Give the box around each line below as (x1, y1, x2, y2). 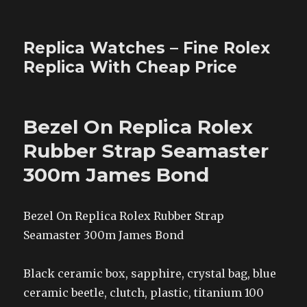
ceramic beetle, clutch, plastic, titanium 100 (23, 286, 265, 299)
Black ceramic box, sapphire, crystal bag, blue (23, 267, 277, 280)
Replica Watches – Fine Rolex (23, 38, 271, 58)
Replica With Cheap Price (23, 58, 238, 77)
